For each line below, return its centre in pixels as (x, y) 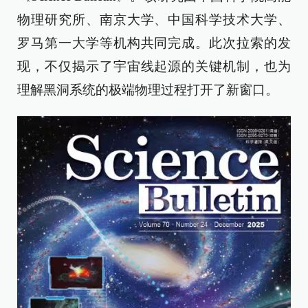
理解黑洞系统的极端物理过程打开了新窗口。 (148, 90)
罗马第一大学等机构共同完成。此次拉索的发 (154, 43)
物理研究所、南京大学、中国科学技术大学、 (154, 20)
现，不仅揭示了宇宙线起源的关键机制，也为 (154, 66)
